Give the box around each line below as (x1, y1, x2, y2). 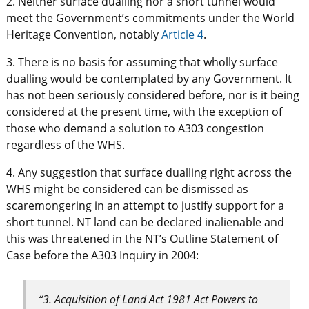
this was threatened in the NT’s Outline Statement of (6, 230, 278, 246)
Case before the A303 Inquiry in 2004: (6, 247, 199, 263)
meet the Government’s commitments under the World (6, 10, 295, 26)
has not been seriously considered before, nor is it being (6, 87, 299, 103)
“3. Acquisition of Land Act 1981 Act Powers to (39, 291, 259, 307)
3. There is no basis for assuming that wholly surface (6, 54, 278, 70)
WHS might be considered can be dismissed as (6, 181, 248, 197)
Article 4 (161, 26, 203, 42)
